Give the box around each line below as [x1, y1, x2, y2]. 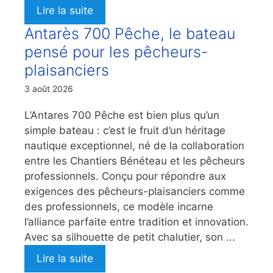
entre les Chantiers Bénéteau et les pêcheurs [24, 154, 245, 167]
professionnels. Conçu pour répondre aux [24, 169, 226, 182]
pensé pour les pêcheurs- [24, 42, 208, 61]
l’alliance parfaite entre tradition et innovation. [24, 215, 249, 228]
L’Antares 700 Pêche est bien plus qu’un [24, 108, 219, 121]
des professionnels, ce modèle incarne [24, 200, 213, 213]
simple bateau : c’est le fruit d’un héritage [24, 124, 225, 136]
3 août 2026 [24, 83, 73, 94]
